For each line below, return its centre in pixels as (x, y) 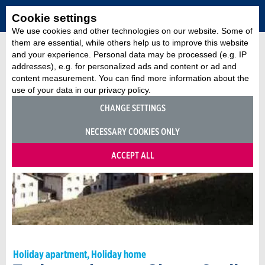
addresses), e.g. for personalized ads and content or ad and (124, 66)
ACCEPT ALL (132, 155)
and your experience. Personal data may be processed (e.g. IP (129, 54)
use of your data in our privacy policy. (81, 90)
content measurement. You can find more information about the (130, 78)
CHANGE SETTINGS (132, 108)
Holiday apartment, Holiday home (80, 254)
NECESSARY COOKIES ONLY (132, 131)
